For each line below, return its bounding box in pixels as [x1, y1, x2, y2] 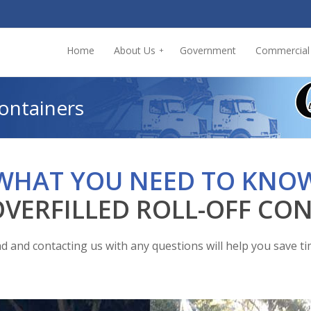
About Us [114, 44, 155, 57]
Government [180, 44, 236, 57]
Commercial [255, 44, 310, 57]
